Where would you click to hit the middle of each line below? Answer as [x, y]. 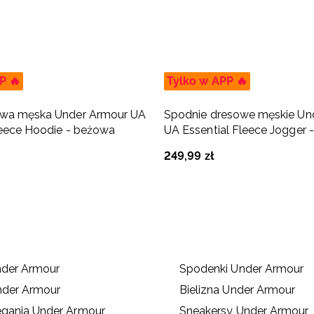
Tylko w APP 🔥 [207, 81]
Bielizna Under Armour [237, 289]
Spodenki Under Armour [241, 268]
